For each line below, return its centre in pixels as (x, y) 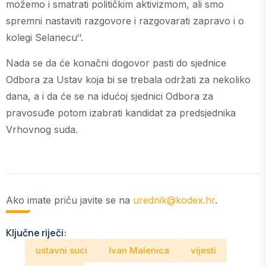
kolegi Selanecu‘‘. (45, 37)
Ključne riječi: (37, 233)
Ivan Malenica (139, 250)
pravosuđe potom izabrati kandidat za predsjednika (121, 113)
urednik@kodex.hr (174, 200)
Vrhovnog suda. (42, 129)
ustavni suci (61, 250)
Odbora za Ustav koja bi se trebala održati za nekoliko (128, 80)
